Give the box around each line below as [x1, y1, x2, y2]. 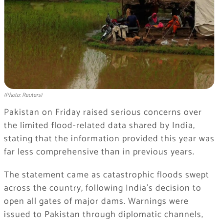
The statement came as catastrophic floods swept [3, 168, 209, 183]
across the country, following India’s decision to [3, 181, 201, 196]
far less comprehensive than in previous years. [3, 145, 195, 160]
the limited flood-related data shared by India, [3, 118, 195, 133]
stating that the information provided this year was [3, 131, 215, 147]
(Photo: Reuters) [3, 90, 42, 100]
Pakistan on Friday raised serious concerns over [3, 105, 202, 120]
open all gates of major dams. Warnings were [3, 194, 189, 209]
